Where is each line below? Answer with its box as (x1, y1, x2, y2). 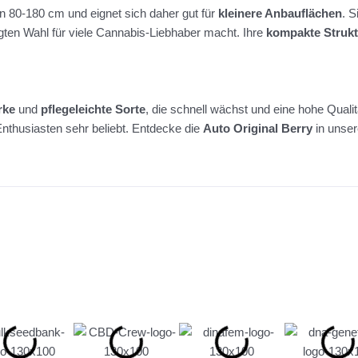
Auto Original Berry (203, 121, 312, 136)
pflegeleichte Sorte (41, 102, 145, 117)
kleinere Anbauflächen (218, 6, 342, 21)
